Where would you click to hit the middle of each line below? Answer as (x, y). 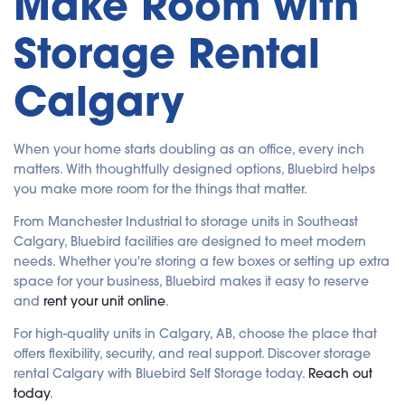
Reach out (340, 373)
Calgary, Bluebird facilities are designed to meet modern (190, 241)
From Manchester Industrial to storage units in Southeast (186, 221)
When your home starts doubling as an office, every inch (189, 149)
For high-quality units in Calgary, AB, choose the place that (195, 333)
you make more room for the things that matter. (160, 188)
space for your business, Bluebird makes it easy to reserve (191, 281)
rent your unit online (104, 301)
